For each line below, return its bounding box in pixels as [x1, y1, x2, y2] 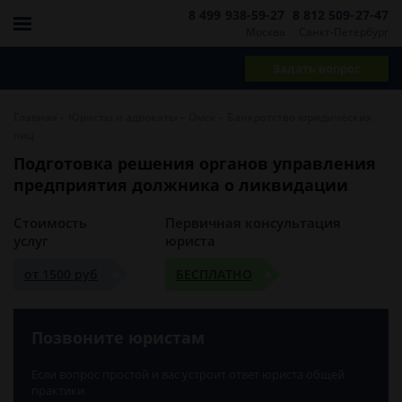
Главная [13, 109, 57, 125]
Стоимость [13, 214, 87, 232]
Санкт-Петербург [299, 23, 389, 39]
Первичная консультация [164, 214, 341, 232]
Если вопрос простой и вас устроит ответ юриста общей [31, 366, 345, 382]
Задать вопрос [273, 59, 361, 76]
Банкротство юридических [227, 109, 372, 125]
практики [31, 382, 84, 398]
